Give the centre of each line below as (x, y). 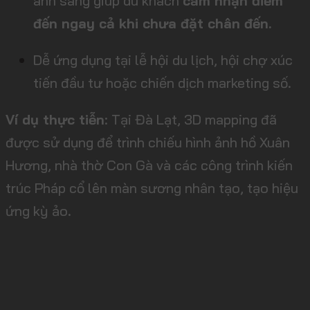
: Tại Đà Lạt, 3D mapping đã (191, 119)
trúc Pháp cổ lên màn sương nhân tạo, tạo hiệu (152, 188)
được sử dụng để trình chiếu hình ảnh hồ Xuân (148, 142)
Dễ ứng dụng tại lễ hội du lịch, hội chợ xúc (163, 60)
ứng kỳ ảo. (38, 210)
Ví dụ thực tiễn (55, 119)
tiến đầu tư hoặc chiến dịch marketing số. (162, 82)
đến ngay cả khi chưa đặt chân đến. (152, 24)
